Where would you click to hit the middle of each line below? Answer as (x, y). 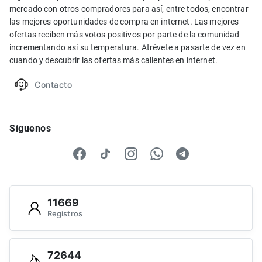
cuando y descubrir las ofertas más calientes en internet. (113, 61)
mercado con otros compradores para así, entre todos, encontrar (129, 9)
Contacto (53, 85)
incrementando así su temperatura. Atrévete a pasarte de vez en (127, 48)
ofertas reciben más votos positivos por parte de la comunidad (125, 35)
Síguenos (30, 129)
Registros (65, 213)
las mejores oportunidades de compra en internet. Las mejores (124, 22)
